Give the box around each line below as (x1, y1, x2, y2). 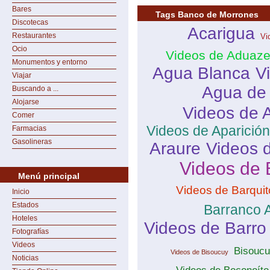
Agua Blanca (152, 64, 250, 83)
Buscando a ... (12, 84, 58, 93)
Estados (12, 201, 39, 209)
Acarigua (187, 24, 255, 43)
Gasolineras (12, 137, 52, 146)
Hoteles (12, 214, 37, 222)
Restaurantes (12, 31, 56, 40)
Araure (149, 139, 201, 158)
